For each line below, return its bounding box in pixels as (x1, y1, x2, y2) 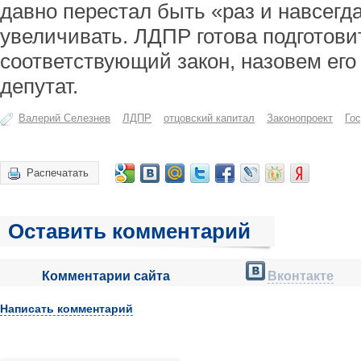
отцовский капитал (164, 112, 255, 124)
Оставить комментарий (8, 219, 251, 243)
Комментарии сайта (41, 269, 170, 283)
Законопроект (267, 112, 333, 124)
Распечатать (27, 167, 89, 179)
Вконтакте (268, 269, 334, 283)
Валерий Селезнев (19, 112, 110, 124)
